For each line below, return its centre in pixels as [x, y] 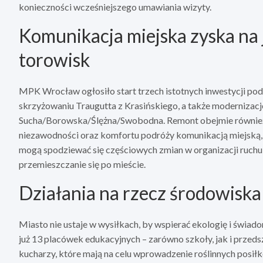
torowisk [54, 60]
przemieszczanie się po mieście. [82, 164]
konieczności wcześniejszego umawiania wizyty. [115, 7]
